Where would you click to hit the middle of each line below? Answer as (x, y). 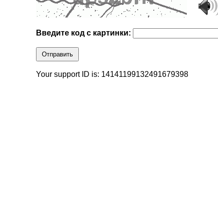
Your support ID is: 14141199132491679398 (112, 74)
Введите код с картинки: (85, 33)
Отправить (58, 54)
